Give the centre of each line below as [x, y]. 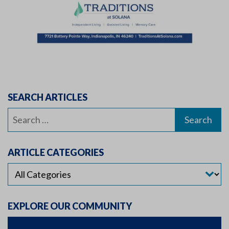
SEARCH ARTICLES [48, 97]
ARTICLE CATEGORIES [56, 152]
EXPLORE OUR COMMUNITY [70, 206]
